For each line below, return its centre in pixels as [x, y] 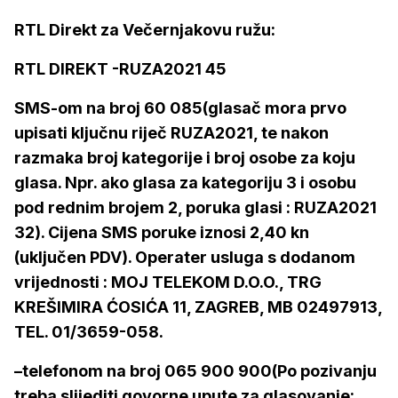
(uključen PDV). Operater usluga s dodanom [185, 257]
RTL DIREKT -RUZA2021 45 [120, 69]
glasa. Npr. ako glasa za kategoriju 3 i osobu [185, 183]
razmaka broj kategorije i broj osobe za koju [185, 158]
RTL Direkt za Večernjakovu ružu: [145, 30]
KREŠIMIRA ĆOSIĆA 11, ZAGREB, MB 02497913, [198, 307]
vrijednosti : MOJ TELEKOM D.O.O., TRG [168, 282]
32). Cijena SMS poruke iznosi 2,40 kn [162, 232]
